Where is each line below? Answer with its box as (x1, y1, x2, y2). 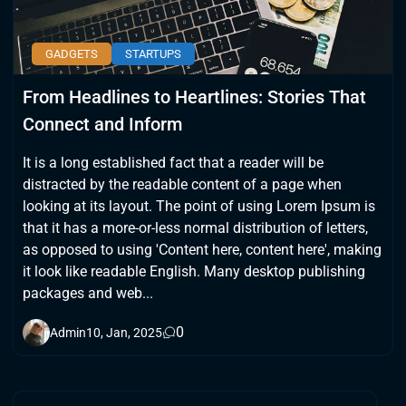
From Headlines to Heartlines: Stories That (23, 85, 366, 108)
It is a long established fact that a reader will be (23, 153, 324, 171)
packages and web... (23, 284, 153, 302)
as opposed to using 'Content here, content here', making (23, 240, 382, 258)
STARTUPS (125, 46, 181, 61)
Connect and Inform (23, 112, 182, 135)
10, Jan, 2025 (86, 324, 162, 340)
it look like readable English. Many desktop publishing (23, 262, 365, 280)
